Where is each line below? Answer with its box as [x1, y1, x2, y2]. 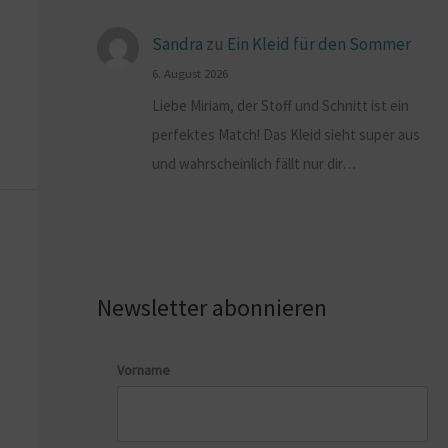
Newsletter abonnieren [96, 292, 327, 324]
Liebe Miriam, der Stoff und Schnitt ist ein [152, 96, 410, 116]
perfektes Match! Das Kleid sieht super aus [152, 125, 421, 145]
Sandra [152, 32, 204, 55]
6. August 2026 [152, 64, 229, 81]
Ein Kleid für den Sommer [227, 32, 412, 55]
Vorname [116, 361, 170, 380]
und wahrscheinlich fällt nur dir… [152, 154, 357, 174]
